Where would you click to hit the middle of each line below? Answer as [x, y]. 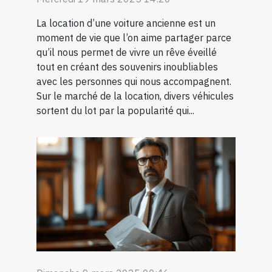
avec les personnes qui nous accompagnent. [134, 82]
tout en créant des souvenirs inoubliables [127, 67]
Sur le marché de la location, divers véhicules [135, 96]
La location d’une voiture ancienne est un [126, 23]
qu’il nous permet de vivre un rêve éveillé [127, 53]
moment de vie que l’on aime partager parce [134, 38]
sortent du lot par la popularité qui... [115, 111]
